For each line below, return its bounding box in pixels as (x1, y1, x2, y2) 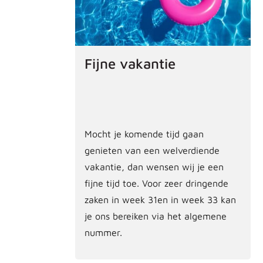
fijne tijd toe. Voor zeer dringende (85, 177, 228, 188)
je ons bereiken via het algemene (85, 210, 227, 221)
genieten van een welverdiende (85, 144, 220, 156)
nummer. (85, 227, 122, 238)
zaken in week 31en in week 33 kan (85, 194, 236, 205)
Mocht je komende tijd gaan (85, 128, 204, 139)
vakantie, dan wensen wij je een (85, 161, 224, 172)
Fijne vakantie (85, 55, 176, 72)
